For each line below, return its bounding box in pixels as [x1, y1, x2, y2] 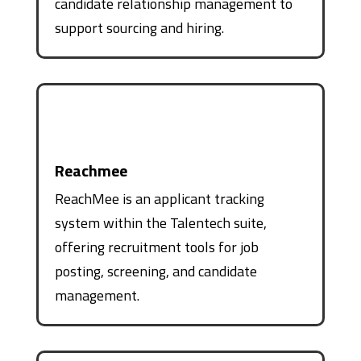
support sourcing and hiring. [54, 16, 224, 39]
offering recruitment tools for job [54, 235, 259, 258]
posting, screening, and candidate [54, 259, 257, 282]
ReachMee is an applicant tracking [54, 187, 264, 210]
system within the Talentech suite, [54, 211, 267, 234]
